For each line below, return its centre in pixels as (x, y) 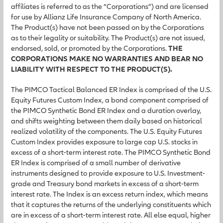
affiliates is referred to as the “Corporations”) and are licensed (110, 6)
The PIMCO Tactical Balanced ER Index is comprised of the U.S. (111, 89)
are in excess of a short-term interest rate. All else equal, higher (111, 215)
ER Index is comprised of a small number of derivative (96, 163)
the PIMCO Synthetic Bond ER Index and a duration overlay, (106, 110)
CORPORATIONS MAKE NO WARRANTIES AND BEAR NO (107, 58)
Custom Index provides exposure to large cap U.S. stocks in (104, 142)
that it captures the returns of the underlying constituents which (111, 204)
